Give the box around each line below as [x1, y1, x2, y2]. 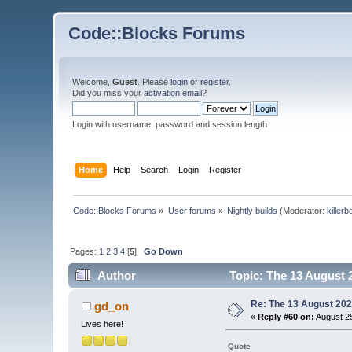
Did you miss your [72, 88, 145, 97]
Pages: [70, 246, 100, 256]
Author [97, 269, 136, 283]
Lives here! [81, 319, 124, 329]
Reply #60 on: [258, 312, 315, 322]
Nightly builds [227, 205, 278, 215]
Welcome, [72, 77, 113, 86]
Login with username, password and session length [72, 119, 268, 129]
